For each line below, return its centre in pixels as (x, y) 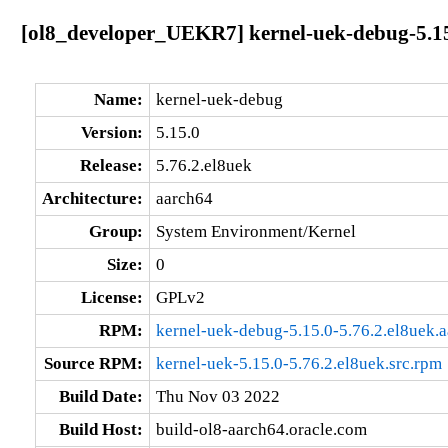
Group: (115, 231)
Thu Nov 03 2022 (217, 396)
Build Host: (100, 429)
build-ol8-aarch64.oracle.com (261, 429)
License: (111, 297)
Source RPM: (93, 363)
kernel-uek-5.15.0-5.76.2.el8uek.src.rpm (298, 363)
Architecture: (92, 198)
